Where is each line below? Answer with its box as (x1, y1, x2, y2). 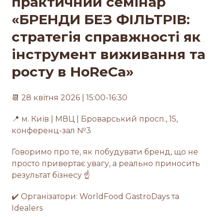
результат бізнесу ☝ (12, 170, 90, 180)
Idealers (12, 203, 43, 213)
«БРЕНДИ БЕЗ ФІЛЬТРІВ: (12, 11, 190, 28)
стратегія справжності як (12, 28, 201, 45)
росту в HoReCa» (12, 63, 134, 80)
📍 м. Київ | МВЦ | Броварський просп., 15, (12, 114, 178, 124)
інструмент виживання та (12, 46, 205, 62)
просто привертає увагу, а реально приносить (12, 158, 200, 168)
